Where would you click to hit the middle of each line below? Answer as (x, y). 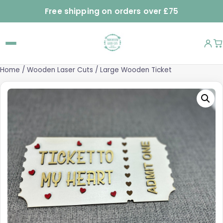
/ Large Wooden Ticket (132, 70)
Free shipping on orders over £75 (111, 11)
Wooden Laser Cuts (60, 70)
